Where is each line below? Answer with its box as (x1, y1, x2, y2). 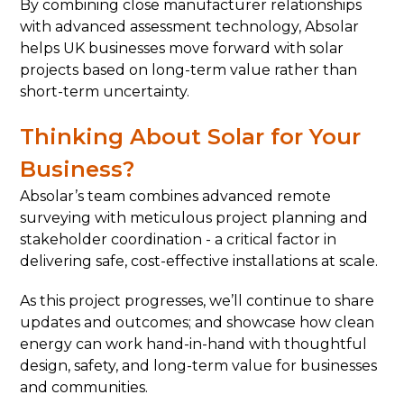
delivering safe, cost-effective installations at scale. (20, 252, 379, 270)
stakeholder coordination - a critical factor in (20, 231, 337, 248)
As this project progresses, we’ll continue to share (20, 292, 375, 309)
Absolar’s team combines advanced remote (20, 188, 332, 205)
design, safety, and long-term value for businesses (20, 357, 378, 374)
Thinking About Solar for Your (20, 124, 362, 150)
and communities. (20, 379, 149, 396)
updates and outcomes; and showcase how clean (20, 314, 375, 331)
